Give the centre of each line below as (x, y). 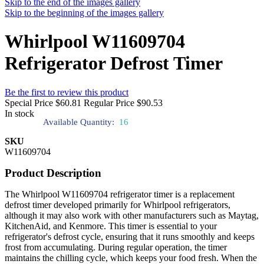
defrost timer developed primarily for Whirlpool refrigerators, (118, 204)
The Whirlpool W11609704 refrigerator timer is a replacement (120, 194)
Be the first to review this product (67, 92)
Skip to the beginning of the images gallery (84, 13)
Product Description (53, 173)
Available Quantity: (79, 122)
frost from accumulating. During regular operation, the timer (116, 247)
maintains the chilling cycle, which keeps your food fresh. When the (131, 258)
